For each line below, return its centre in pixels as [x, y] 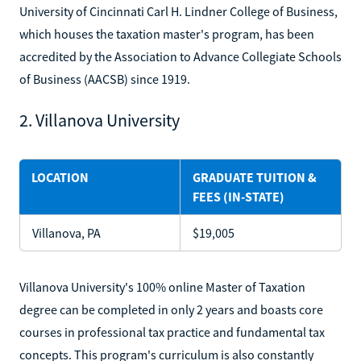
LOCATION [60, 177]
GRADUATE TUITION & [255, 177]
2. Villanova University [100, 120]
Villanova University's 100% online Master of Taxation [162, 286]
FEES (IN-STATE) [239, 196]
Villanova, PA [66, 232]
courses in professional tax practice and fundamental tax [172, 332]
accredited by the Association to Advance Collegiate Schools [180, 56]
